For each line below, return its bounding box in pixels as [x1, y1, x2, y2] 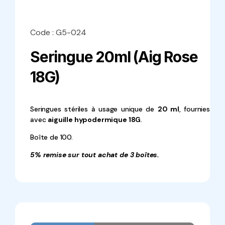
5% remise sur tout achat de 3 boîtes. [30, 150, 160, 159]
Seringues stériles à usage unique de [30, 104, 158, 114]
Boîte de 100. [30, 133, 73, 142]
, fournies [179, 104, 210, 114]
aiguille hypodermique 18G [48, 115, 141, 124]
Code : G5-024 [30, 27, 86, 38]
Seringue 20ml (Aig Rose [30, 48, 198, 66]
